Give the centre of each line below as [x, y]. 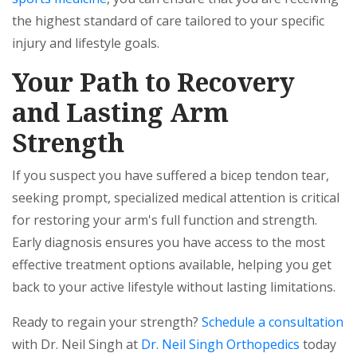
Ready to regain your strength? [107, 322]
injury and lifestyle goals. [86, 43]
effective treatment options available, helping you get [172, 265]
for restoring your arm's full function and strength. [165, 220]
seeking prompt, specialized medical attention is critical [176, 198]
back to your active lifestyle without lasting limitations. [174, 287]
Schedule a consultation [273, 322]
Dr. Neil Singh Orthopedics [220, 345]
